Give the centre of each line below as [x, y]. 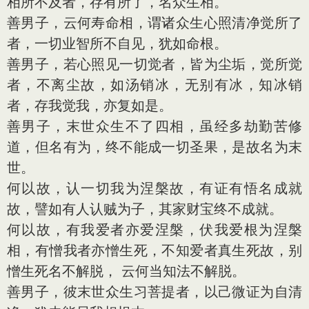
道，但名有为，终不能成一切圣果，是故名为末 [154, 147]
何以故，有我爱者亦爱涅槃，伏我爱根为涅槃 [154, 230]
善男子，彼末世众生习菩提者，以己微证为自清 [154, 292]
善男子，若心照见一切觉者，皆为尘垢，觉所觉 [154, 64]
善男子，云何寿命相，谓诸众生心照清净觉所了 [154, 23]
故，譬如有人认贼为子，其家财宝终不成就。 [145, 209]
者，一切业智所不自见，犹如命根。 [117, 43]
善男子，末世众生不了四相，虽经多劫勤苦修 [154, 126]
